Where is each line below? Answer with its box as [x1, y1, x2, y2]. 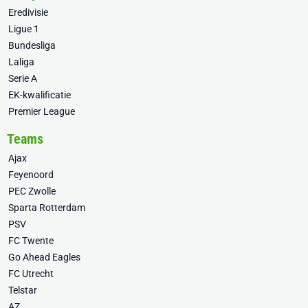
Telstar [8, 285, 37, 296]
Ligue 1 [8, 23, 39, 34]
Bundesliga [8, 40, 56, 51]
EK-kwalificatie [8, 89, 71, 100]
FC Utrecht [8, 268, 54, 279]
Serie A [8, 73, 37, 84]
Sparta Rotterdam [8, 202, 85, 213]
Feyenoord [8, 169, 54, 180]
